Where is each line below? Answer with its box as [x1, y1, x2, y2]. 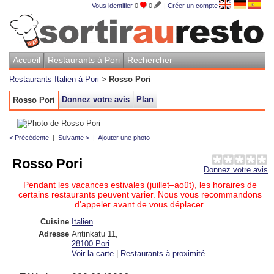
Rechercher [127, 54, 172, 65]
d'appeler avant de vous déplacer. [75, 199, 206, 209]
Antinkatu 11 [72, 229, 116, 239]
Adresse [39, 229, 69, 239]
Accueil [13, 54, 40, 65]
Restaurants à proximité [120, 248, 205, 258]
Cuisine [40, 217, 69, 226]
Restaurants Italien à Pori [9, 74, 102, 84]
